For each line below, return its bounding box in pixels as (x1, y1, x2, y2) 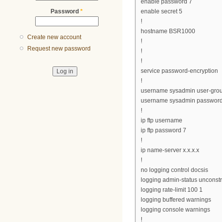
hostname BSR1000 (141, 28, 195, 35)
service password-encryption (141, 67, 218, 75)
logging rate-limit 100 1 (141, 186, 203, 194)
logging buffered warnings (141, 196, 211, 204)
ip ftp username (141, 117, 182, 124)
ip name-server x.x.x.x (141, 147, 199, 154)
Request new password (27, 45, 91, 53)
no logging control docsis (141, 166, 208, 174)
